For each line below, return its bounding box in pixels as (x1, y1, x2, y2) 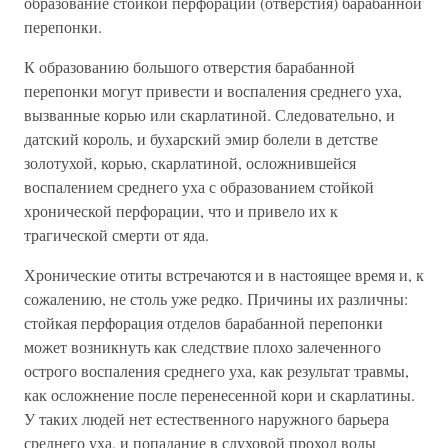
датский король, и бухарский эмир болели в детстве (24, 128, 378, 149)
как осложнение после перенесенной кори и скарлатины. (24, 384, 415, 405)
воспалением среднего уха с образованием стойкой (24, 176, 374, 197)
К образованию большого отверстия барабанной (24, 56, 355, 77)
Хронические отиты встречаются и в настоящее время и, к (24, 264, 424, 285)
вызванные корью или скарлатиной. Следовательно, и (24, 104, 395, 125)
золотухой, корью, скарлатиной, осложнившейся (24, 152, 356, 173)
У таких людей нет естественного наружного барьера (24, 408, 389, 429)
